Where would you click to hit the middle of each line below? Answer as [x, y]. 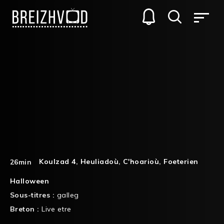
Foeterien [181, 161]
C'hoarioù [141, 161]
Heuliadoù [99, 161]
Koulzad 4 [57, 161]
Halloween [30, 181]
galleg [68, 195]
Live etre [56, 209]
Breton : [26, 209]
